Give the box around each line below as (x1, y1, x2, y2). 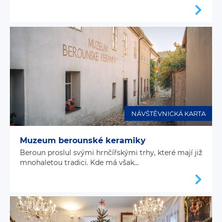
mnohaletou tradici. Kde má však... (20, 158, 139, 167)
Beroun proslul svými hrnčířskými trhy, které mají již (20, 148, 202, 157)
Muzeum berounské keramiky (20, 135, 146, 145)
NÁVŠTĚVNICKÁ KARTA (131, 109, 206, 117)
